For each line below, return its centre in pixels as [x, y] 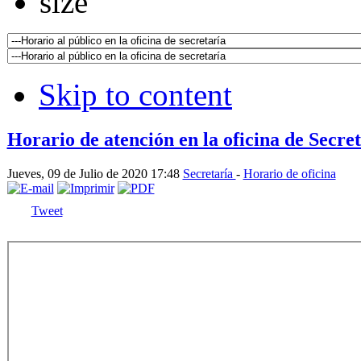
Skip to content [135, 94]
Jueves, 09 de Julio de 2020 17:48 [95, 173]
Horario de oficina [289, 173]
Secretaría [209, 173]
